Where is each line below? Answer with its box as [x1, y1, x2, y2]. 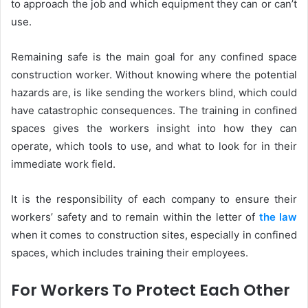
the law [258, 210, 297, 223]
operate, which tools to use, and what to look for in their [11, 139, 297, 153]
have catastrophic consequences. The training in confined [11, 103, 297, 117]
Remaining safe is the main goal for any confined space [11, 49, 297, 63]
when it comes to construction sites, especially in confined [11, 228, 297, 241]
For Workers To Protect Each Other [11, 278, 290, 301]
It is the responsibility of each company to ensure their [11, 192, 297, 206]
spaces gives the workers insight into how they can [11, 121, 297, 135]
